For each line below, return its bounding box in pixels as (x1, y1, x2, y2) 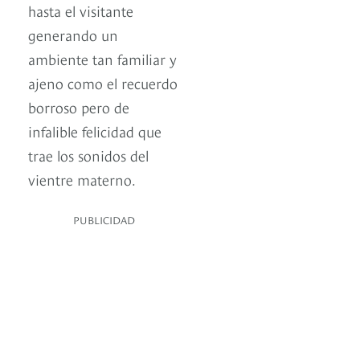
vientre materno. (28, 169, 136, 190)
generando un (28, 24, 118, 45)
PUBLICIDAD (73, 212, 135, 227)
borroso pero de (28, 96, 129, 117)
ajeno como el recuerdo (28, 72, 178, 93)
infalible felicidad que (28, 121, 162, 141)
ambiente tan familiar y (28, 48, 177, 69)
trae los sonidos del (28, 145, 149, 166)
